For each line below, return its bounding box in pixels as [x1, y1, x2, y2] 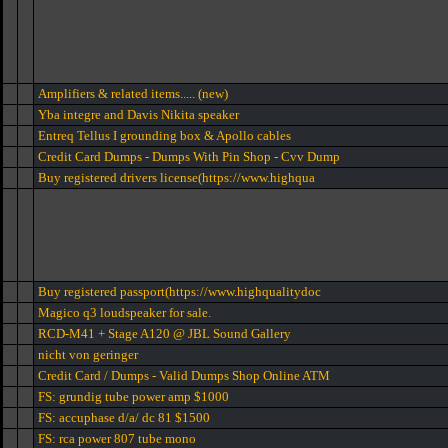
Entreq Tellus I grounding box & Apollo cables [38, 128, 291, 143]
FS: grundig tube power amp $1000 [38, 389, 229, 404]
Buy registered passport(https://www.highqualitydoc [38, 284, 321, 299]
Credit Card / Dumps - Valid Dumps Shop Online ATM [38, 368, 330, 383]
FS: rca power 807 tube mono [38, 431, 196, 446]
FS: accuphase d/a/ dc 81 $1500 [38, 410, 210, 425]
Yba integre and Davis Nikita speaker [38, 107, 239, 122]
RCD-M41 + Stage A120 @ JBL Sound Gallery [38, 326, 291, 341]
